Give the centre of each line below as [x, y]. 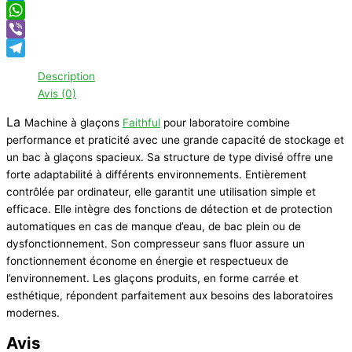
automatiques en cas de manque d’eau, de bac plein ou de [154, 226]
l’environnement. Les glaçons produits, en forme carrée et [152, 278]
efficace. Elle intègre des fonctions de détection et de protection [169, 209]
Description [66, 77]
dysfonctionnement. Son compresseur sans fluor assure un [156, 243]
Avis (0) [57, 94]
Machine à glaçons [73, 122]
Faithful [141, 122]
